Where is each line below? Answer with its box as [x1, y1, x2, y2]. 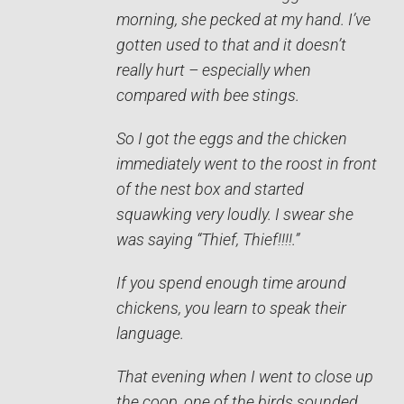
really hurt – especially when [116, 61, 311, 80]
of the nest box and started [116, 180, 304, 199]
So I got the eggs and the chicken [116, 130, 347, 149]
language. [116, 325, 184, 344]
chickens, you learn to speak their [116, 299, 346, 318]
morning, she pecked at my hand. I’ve [116, 11, 371, 30]
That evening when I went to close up [116, 368, 373, 387]
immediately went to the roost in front [116, 155, 377, 174]
